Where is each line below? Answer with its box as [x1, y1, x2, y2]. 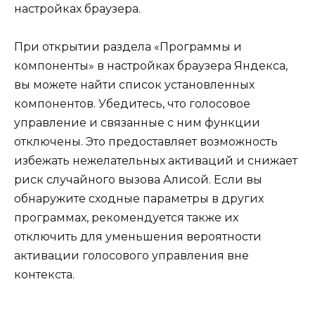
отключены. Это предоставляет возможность [14, 135, 278, 149]
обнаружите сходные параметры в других [14, 192, 264, 206]
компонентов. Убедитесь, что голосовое [14, 97, 250, 111]
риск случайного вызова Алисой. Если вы [14, 173, 262, 187]
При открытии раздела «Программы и [14, 40, 242, 54]
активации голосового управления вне [14, 249, 249, 263]
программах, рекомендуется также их [14, 211, 238, 225]
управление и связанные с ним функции [14, 116, 260, 130]
